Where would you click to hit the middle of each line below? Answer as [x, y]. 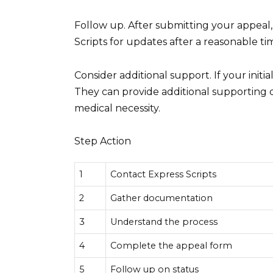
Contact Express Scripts [164, 175]
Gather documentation [162, 198]
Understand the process [164, 222]
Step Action [103, 141]
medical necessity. [117, 108]
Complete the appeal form [172, 246]
